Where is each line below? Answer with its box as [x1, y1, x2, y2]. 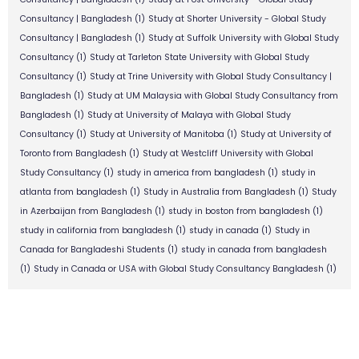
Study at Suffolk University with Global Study [148, 32, 339, 45]
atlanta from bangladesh [20, 186, 127, 199]
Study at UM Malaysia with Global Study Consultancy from [87, 90, 338, 103]
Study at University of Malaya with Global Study [87, 109, 291, 122]
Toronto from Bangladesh [20, 147, 127, 160]
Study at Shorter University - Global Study [148, 13, 326, 26]
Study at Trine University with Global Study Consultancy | [90, 71, 332, 83]
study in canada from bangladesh [181, 244, 327, 256]
